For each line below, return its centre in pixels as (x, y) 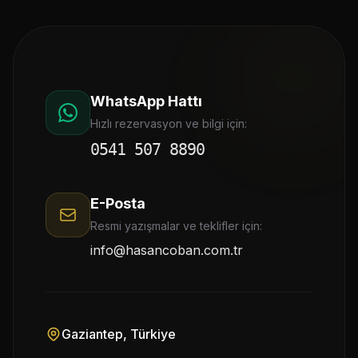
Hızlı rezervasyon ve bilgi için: (169, 123)
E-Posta (118, 203)
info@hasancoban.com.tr (167, 250)
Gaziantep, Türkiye (119, 334)
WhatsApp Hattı (146, 101)
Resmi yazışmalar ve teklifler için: (176, 226)
